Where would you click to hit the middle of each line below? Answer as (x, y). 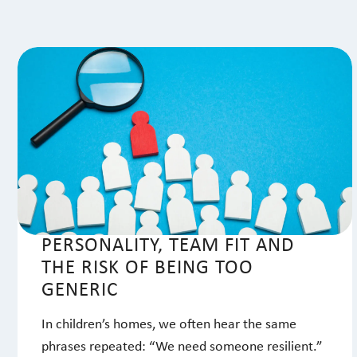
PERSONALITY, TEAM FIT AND (168, 246)
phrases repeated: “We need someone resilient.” (182, 347)
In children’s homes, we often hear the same (169, 325)
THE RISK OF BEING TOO (147, 269)
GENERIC (80, 291)
